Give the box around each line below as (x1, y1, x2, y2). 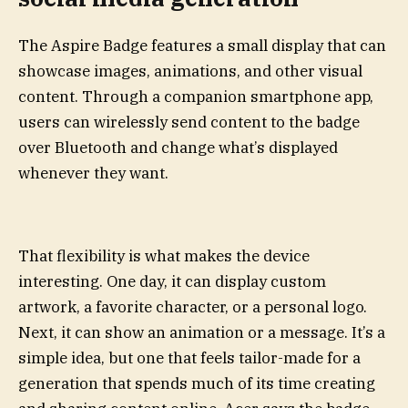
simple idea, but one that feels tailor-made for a (18, 348, 361, 369)
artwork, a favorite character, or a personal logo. (18, 297, 367, 318)
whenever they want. (18, 162, 172, 183)
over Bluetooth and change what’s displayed (18, 137, 338, 158)
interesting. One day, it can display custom (18, 271, 326, 292)
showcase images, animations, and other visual (18, 60, 362, 81)
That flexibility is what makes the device (18, 246, 310, 267)
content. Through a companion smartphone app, (18, 86, 373, 107)
